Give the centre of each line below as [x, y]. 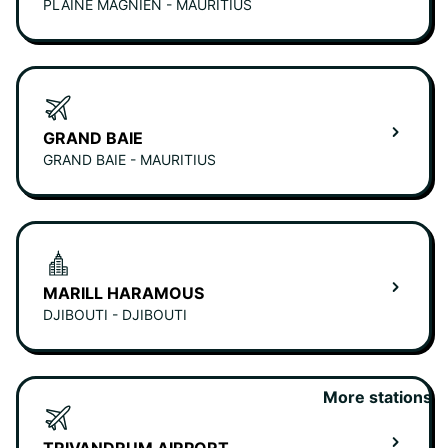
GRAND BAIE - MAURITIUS [129, 160]
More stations [377, 397]
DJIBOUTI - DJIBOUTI [115, 315]
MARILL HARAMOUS [123, 293]
